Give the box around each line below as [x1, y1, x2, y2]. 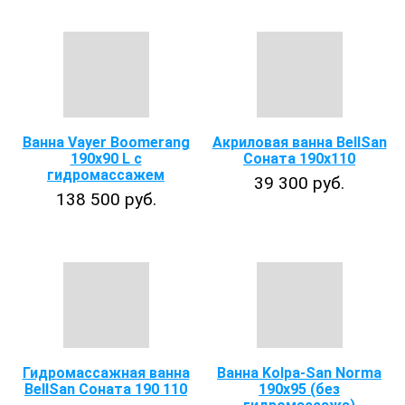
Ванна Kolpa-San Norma [217, 364, 381, 381]
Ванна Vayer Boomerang [22, 134, 190, 151]
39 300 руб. [254, 173, 344, 193]
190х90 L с [70, 150, 142, 167]
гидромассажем [47, 166, 165, 184]
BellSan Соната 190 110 [24, 381, 187, 398]
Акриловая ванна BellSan [212, 134, 387, 151]
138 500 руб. [55, 189, 156, 210]
